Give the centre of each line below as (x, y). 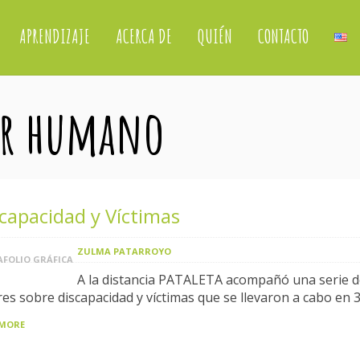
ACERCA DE (143, 36)
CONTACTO (283, 36)
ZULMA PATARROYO (124, 251)
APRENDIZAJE (54, 36)
